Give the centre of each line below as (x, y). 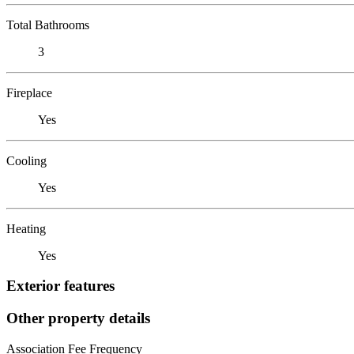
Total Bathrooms (48, 24)
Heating (26, 228)
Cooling (26, 160)
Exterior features (60, 286)
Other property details (78, 318)
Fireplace (29, 92)
